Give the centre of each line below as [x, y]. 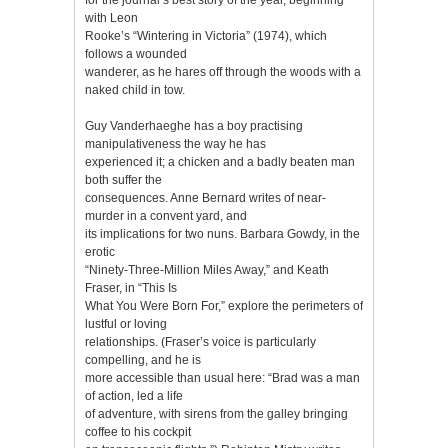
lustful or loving [126, 323]
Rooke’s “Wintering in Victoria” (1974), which [206, 35]
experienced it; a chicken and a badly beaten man [220, 161]
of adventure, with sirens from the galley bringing [216, 413]
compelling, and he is [143, 359]
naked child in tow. [135, 89]
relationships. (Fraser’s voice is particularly [200, 341]
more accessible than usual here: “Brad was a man [222, 377]
